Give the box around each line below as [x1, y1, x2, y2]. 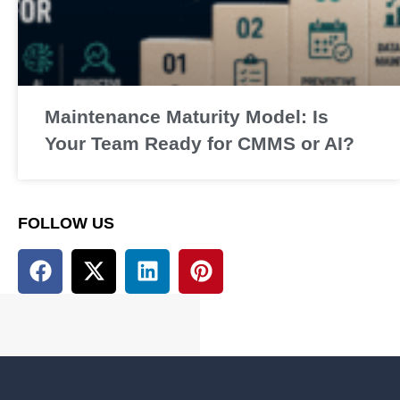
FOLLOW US [18, 213, 114, 232]
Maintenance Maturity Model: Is [45, 105, 329, 127]
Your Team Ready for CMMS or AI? [45, 132, 354, 154]
